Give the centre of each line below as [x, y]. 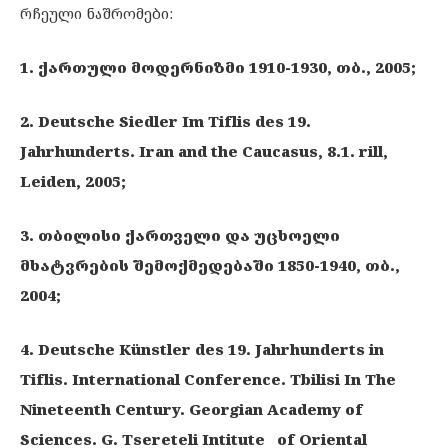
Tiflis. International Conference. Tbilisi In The [208, 379]
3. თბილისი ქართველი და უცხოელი [180, 235]
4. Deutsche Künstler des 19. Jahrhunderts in [202, 349]
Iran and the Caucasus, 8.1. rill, [263, 151]
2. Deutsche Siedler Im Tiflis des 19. [165, 121]
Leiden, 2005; [73, 181]
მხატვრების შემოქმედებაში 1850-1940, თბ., [210, 265]
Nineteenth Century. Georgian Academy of [191, 409]
